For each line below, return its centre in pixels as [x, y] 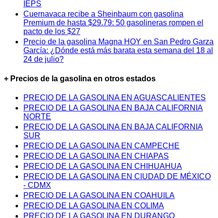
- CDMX [37, 185]
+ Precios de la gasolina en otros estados [80, 78]
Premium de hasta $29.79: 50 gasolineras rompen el [113, 23]
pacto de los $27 [52, 32]
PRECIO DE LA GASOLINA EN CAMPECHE [101, 145]
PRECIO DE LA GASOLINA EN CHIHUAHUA [103, 166]
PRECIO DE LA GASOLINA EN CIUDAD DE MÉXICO [117, 176]
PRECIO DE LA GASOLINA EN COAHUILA [99, 195]
